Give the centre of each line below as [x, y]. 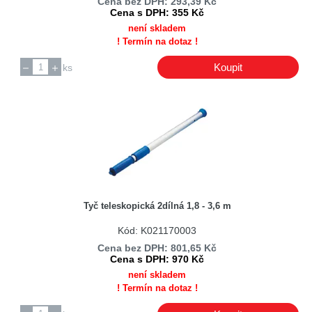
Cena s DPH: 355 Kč [157, 12]
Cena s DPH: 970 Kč [157, 259]
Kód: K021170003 [157, 230]
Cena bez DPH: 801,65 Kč [157, 248]
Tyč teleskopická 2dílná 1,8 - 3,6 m [157, 206]
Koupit [228, 67]
